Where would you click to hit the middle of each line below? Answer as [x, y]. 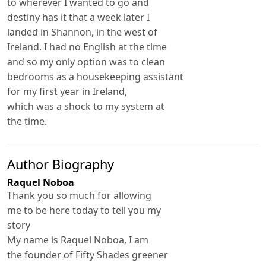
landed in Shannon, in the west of [82, 32]
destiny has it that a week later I [78, 18]
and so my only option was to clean [86, 62]
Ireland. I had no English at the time [87, 47]
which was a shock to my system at [86, 107]
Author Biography [61, 164]
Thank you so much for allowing [79, 195]
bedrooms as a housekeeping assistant [95, 77]
